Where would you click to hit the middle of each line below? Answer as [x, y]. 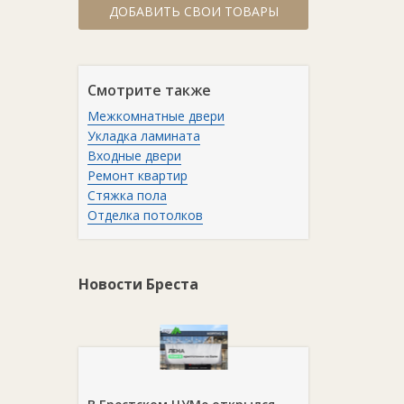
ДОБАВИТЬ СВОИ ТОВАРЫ [193, 11]
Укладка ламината [144, 136]
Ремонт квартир [138, 175]
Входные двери [134, 156]
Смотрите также [149, 90]
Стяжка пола [127, 195]
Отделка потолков [145, 215]
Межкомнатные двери [156, 116]
